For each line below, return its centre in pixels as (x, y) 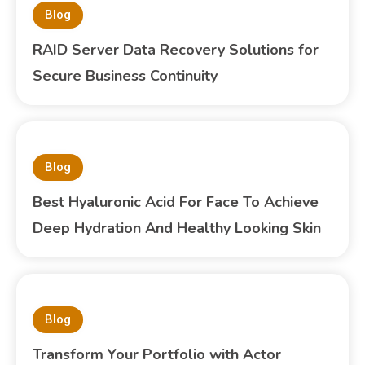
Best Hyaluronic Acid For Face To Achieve (176, 202)
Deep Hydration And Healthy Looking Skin (177, 228)
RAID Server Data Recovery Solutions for (176, 49)
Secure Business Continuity (125, 75)
